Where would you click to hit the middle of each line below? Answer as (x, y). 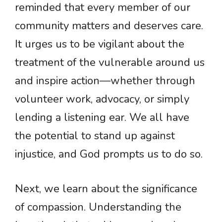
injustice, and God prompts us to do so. (109, 154)
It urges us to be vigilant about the (100, 44)
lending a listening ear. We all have (102, 118)
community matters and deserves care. (109, 26)
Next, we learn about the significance (106, 189)
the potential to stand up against (95, 136)
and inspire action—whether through (105, 81)
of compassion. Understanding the (98, 207)
